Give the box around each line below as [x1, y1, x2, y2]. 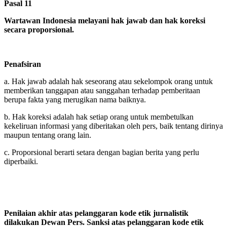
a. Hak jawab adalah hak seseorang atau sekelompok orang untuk [4, 77, 213, 86]
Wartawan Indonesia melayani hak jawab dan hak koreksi [4, 16, 205, 25]
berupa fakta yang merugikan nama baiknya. [4, 95, 146, 104]
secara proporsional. [4, 25, 74, 34]
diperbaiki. [4, 157, 38, 166]
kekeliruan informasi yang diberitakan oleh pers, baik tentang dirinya [4, 121, 223, 130]
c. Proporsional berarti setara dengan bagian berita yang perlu [4, 147, 199, 157]
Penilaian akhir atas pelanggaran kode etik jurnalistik [4, 208, 188, 217]
